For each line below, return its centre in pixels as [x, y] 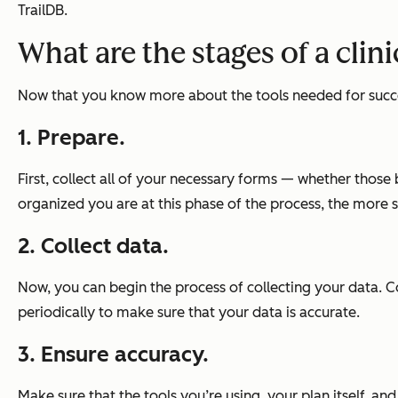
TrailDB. [43, 11]
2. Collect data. [93, 246]
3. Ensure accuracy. [113, 354]
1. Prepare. [72, 138]
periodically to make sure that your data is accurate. [189, 313]
